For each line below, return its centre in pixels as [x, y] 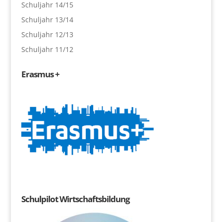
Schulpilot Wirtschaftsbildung [75, 199]
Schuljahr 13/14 [47, 19]
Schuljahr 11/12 [47, 49]
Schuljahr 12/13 [47, 34]
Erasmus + [40, 74]
